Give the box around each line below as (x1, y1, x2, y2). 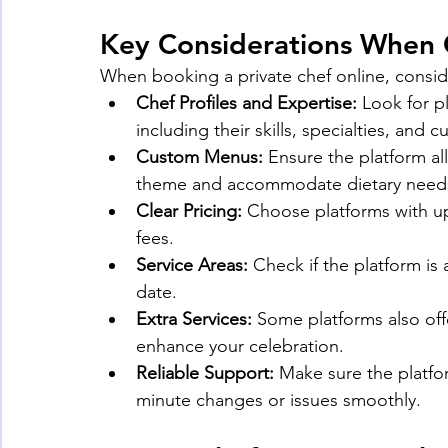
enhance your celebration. (136, 335, 344, 358)
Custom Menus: (136, 146, 263, 169)
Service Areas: (136, 254, 248, 277)
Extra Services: (136, 308, 252, 331)
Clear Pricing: (136, 200, 242, 223)
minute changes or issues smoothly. (136, 389, 421, 412)
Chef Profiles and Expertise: (136, 92, 357, 115)
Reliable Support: (136, 362, 274, 385)
